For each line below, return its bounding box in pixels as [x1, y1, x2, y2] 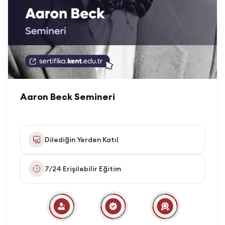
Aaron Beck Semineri [20, 91, 115, 103]
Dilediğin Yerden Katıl [45, 135, 119, 145]
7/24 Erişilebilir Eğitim [45, 164, 121, 174]
